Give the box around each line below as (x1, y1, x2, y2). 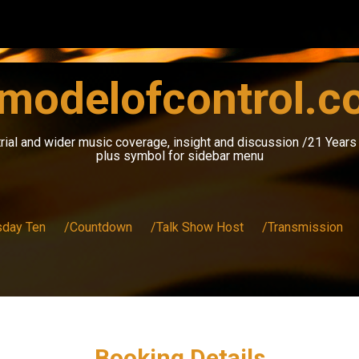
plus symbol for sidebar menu (95, 147, 264, 163)
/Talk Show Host (150, 219, 244, 235)
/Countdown (63, 219, 132, 235)
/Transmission (261, 219, 343, 235)
